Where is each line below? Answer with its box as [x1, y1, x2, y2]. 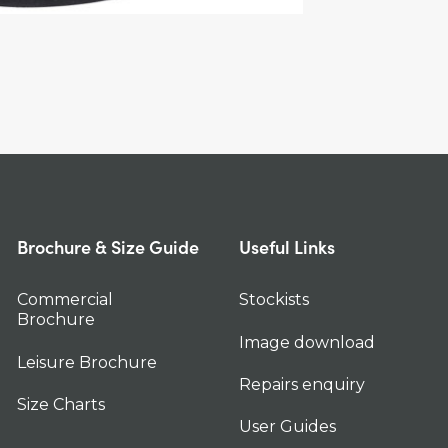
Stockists [239, 290, 310, 310]
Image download [239, 332, 376, 352]
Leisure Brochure [17, 352, 157, 372]
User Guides [239, 417, 337, 437]
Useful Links [239, 234, 336, 259]
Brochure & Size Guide [17, 234, 199, 259]
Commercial [17, 290, 113, 310]
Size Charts [17, 394, 105, 414]
